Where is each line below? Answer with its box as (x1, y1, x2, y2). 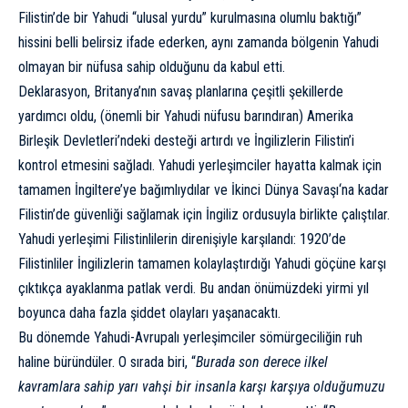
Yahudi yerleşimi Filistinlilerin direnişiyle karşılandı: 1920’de (18, 230, 346, 249)
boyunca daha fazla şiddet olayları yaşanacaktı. (18, 304, 280, 322)
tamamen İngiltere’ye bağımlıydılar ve (18, 181, 231, 199)
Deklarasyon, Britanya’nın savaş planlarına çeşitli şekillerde (18, 83, 343, 101)
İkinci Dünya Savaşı (231, 181, 339, 199)
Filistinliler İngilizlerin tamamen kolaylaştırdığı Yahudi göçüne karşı (18, 255, 386, 273)
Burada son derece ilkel (196, 353, 328, 372)
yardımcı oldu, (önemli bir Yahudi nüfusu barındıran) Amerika (18, 107, 353, 126)
